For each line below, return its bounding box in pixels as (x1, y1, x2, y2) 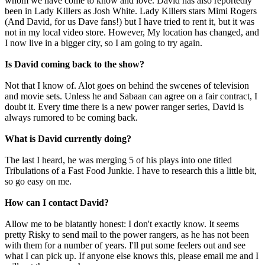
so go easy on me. (5, 176, 72, 186)
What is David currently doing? (5, 134, 131, 144)
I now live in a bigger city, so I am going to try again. (5, 38, 202, 48)
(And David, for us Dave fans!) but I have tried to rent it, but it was (5, 17, 254, 27)
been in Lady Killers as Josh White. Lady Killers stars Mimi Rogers (5, 6, 257, 16)
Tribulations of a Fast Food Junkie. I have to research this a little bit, (5, 166, 257, 176)
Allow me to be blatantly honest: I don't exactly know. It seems (5, 219, 239, 229)
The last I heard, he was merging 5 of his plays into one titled (5, 155, 232, 165)
